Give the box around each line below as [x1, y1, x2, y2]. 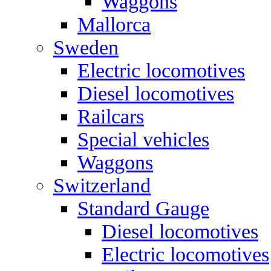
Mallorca [77, 13, 151, 36]
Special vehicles [77, 128, 209, 151]
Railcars [77, 105, 144, 128]
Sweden [53, 36, 119, 59]
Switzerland [53, 174, 151, 197]
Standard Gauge [77, 197, 209, 220]
